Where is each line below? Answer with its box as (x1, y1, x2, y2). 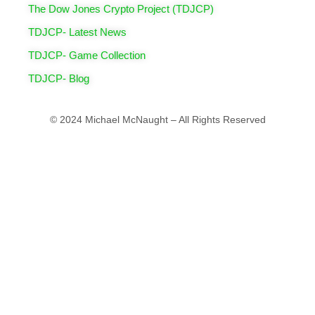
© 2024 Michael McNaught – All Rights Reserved (49, 114, 266, 126)
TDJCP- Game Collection (28, 49, 146, 62)
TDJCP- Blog (28, 72, 89, 85)
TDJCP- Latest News (28, 26, 127, 39)
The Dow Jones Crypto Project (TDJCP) (28, 3, 214, 15)
